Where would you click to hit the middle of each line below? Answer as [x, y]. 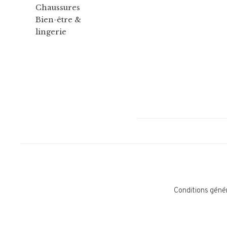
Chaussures [58, 8]
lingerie [51, 32]
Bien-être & [58, 20]
